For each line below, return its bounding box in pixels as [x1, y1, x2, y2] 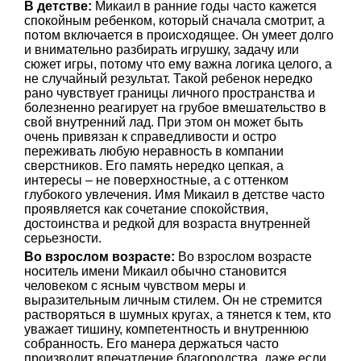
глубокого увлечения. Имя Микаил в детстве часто [24, 188, 325, 201]
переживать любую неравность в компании [24, 144, 284, 158]
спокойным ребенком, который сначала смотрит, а [24, 14, 325, 27]
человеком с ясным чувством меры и [24, 279, 246, 293]
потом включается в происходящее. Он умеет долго [24, 28, 334, 42]
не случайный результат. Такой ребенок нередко [24, 72, 313, 85]
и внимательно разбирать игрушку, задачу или [24, 43, 299, 56]
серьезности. [24, 231, 102, 245]
